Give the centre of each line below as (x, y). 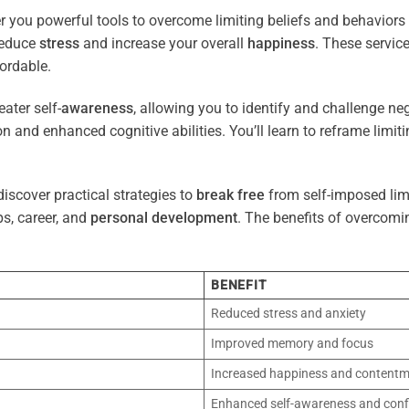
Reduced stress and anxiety (289, 314)
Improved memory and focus (293, 344)
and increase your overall (163, 43)
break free (231, 195)
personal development (164, 218)
